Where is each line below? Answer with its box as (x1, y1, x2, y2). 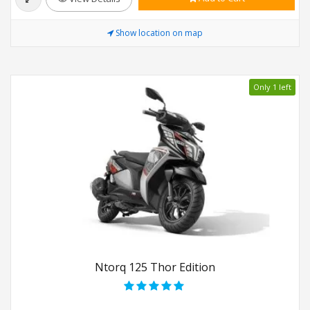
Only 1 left (253, 82, 291, 93)
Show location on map (116, 27, 203, 39)
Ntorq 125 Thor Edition (95, 259, 215, 275)
